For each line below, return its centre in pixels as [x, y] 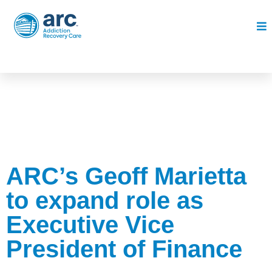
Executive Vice [90, 225]
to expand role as [105, 200]
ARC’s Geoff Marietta [126, 176]
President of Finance [124, 249]
